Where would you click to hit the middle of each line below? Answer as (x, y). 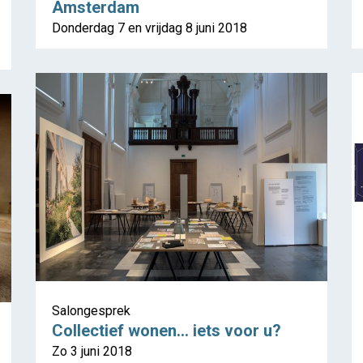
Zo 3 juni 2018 (92, 352)
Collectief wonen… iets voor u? (167, 331)
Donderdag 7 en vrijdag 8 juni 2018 (149, 28)
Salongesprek (91, 311)
